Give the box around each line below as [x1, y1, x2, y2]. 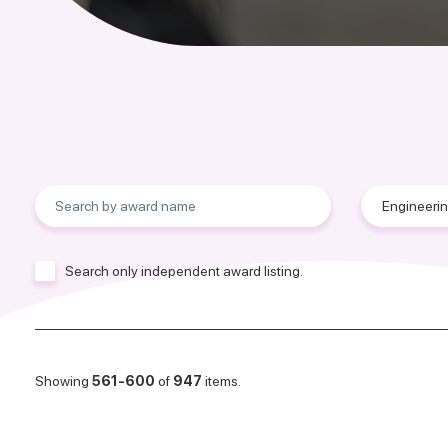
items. [202, 372, 241, 389]
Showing [35, 372, 92, 389]
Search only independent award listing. [65, 262, 303, 279]
